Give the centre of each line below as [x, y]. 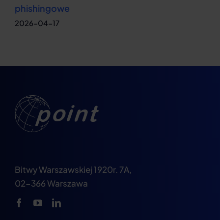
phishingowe [42, 8]
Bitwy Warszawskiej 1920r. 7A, [73, 169]
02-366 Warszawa [51, 183]
